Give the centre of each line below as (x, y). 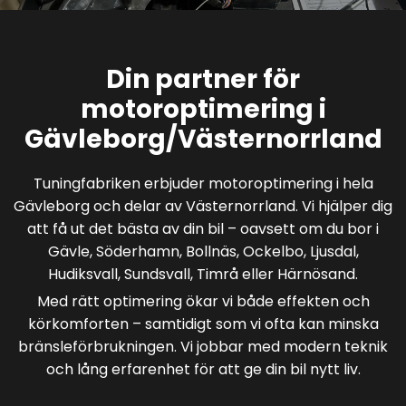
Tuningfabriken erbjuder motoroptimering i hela (203, 184)
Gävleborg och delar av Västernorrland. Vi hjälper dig (203, 207)
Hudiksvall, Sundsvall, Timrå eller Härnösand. (203, 275)
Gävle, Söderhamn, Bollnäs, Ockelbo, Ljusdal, (203, 252)
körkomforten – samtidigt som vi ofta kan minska (203, 324)
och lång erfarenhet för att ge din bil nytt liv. (203, 370)
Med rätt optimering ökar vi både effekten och (203, 302)
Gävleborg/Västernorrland (203, 140)
